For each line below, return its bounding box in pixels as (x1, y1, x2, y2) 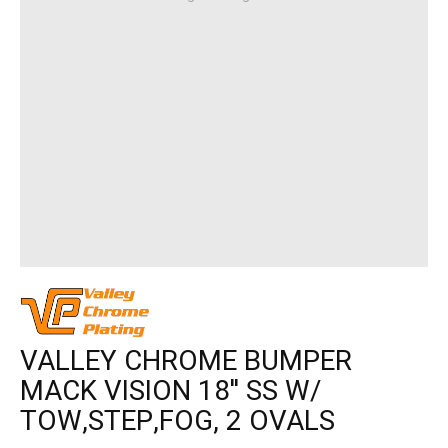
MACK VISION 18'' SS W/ (20, 370, 321, 412)
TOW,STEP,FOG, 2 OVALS (20, 400, 335, 442)
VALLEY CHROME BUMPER (20, 340, 352, 382)
